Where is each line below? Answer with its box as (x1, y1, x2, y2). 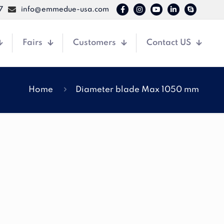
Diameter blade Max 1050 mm (75, 85, 199, 94)
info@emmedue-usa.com (21, 6, 109, 13)
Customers (73, 38, 116, 47)
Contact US (146, 38, 191, 47)
